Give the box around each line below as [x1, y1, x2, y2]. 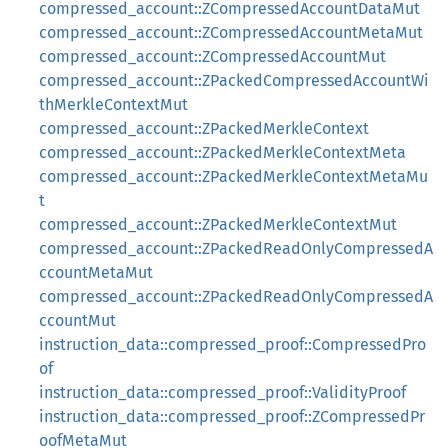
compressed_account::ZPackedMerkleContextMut [39, 215, 397, 234]
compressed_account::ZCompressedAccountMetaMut [39, 23, 423, 42]
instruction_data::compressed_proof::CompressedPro [39, 335, 426, 354]
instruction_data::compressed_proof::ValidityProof [39, 383, 406, 402]
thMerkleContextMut [39, 95, 188, 114]
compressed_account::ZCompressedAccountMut [39, 47, 386, 66]
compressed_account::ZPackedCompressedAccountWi [39, 71, 429, 90]
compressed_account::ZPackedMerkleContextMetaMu [39, 167, 428, 186]
